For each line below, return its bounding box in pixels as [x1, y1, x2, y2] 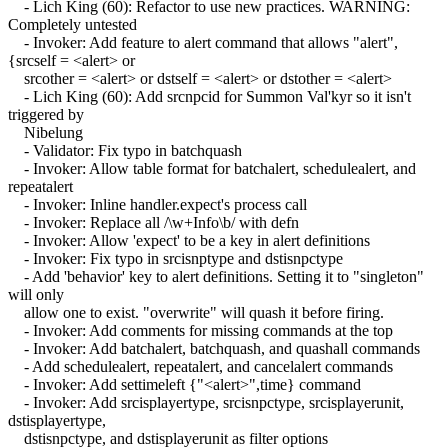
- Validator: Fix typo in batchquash [8, 141, 242, 159]
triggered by [8, 105, 84, 123]
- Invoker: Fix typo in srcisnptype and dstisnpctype [8, 249, 343, 267]
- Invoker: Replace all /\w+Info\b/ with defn [8, 213, 299, 231]
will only [8, 285, 64, 303]
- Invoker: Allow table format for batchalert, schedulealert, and [8, 159, 416, 177]
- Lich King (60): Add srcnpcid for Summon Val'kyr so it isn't [8, 87, 411, 105]
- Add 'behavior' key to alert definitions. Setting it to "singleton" [8, 267, 424, 285]
